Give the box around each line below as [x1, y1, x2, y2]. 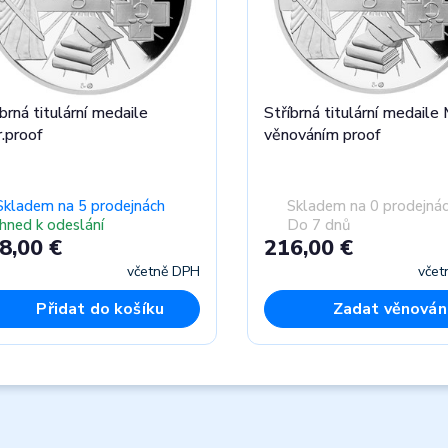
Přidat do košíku [36, 297, 165, 320]
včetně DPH [126, 261, 200, 281]
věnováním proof [263, 124, 381, 146]
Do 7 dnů [286, 215, 350, 236]
